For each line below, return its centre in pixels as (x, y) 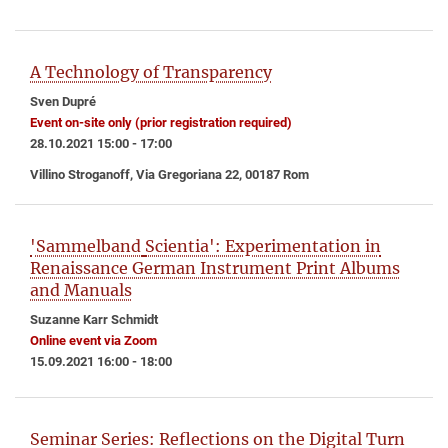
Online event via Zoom (93, 340)
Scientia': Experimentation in (263, 245)
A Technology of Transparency (151, 71)
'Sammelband (85, 245)
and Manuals (81, 289)
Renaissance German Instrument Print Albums (215, 267)
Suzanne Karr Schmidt (94, 319)
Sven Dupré (63, 101)
